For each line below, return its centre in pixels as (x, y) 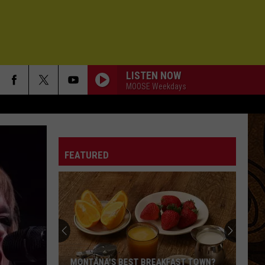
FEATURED (87, 155)
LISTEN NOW (153, 75)
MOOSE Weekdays (156, 86)
